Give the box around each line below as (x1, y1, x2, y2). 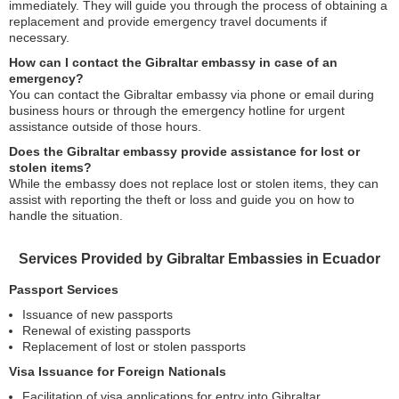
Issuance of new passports (22, 307, 173, 322)
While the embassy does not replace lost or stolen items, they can (9, 176, 379, 191)
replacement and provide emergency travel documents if (9, 14, 327, 28)
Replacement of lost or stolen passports (22, 339, 246, 354)
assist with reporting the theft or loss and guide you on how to (9, 192, 354, 207)
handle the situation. (9, 208, 123, 223)
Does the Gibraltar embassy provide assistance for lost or (9, 144, 360, 159)
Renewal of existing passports (22, 323, 191, 338)
